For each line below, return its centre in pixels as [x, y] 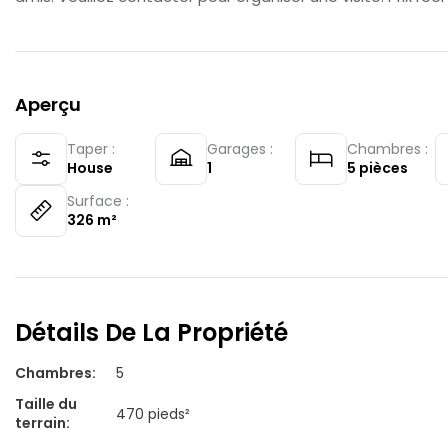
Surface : [98, 201]
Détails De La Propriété [151, 332]
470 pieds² [152, 413]
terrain [40, 423]
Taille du [46, 404]
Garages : [240, 149]
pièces [383, 168]
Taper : [91, 149]
